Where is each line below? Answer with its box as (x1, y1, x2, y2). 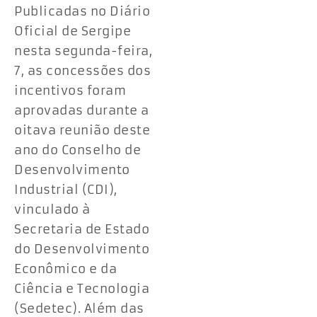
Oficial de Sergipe (14, 23, 131, 39)
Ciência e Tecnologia (14, 280, 149, 296)
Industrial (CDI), (14, 181, 117, 197)
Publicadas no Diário (14, 3, 150, 19)
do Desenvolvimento (14, 241, 149, 257)
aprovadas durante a (14, 102, 149, 118)
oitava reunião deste (14, 122, 150, 138)
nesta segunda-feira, (14, 42, 152, 59)
